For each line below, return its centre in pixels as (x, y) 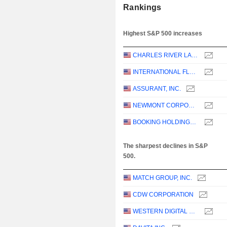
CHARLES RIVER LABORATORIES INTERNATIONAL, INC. (195, 55)
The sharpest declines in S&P (166, 146)
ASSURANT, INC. (157, 89)
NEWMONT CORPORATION (192, 106)
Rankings (142, 8)
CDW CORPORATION (163, 195)
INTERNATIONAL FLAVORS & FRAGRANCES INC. (193, 72)
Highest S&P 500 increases (163, 34)
